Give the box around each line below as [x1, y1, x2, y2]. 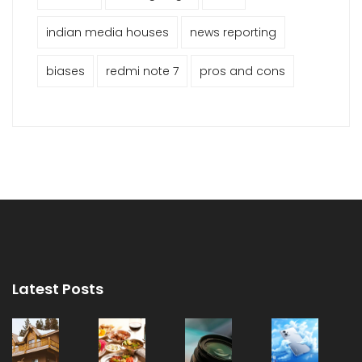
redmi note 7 [106, 63, 179, 79]
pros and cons [200, 63, 285, 79]
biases [46, 63, 85, 79]
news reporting [190, 24, 276, 40]
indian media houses [46, 24, 169, 40]
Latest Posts [12, 279, 103, 299]
